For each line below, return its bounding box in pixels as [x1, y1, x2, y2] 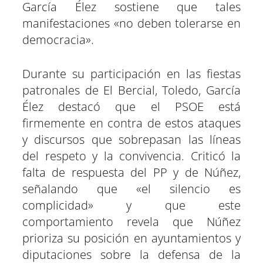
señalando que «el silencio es [22, 181, 241, 197]
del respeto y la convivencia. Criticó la [22, 148, 241, 164]
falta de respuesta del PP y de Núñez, [22, 164, 241, 181]
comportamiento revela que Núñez [22, 214, 241, 230]
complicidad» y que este [22, 197, 241, 214]
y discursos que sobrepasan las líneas [22, 131, 241, 148]
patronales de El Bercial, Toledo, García [22, 82, 241, 99]
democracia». [22, 32, 94, 48]
